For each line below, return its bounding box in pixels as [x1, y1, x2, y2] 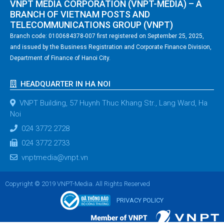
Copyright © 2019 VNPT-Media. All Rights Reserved [5, 179, 150, 187]
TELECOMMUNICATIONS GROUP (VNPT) [10, 19, 173, 30]
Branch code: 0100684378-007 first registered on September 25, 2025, [10, 32, 204, 39]
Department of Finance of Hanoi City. [10, 54, 110, 61]
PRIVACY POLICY [116, 196, 163, 204]
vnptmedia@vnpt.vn [21, 152, 88, 162]
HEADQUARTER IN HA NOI [20, 79, 110, 88]
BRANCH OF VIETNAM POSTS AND [10, 8, 150, 19]
